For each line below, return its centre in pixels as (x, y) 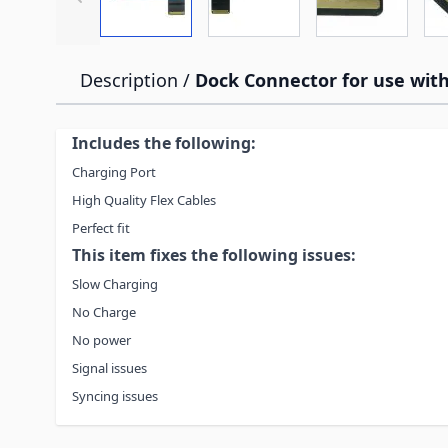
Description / (137, 80)
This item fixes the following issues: (214, 255)
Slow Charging (115, 284)
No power (101, 340)
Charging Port (114, 172)
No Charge (104, 312)
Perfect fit (101, 228)
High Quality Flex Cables (144, 200)
